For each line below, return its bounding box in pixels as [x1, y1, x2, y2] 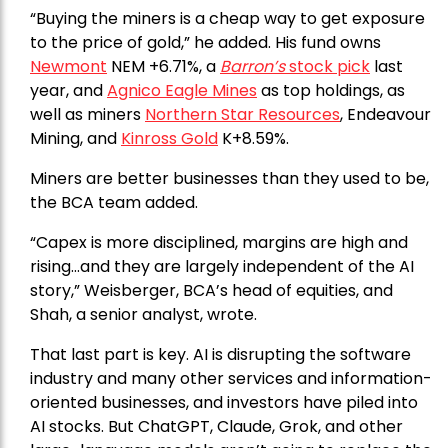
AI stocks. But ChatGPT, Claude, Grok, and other [30, 414, 403, 438]
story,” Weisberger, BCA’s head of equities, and [30, 278, 393, 302]
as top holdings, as [257, 78, 405, 102]
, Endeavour [340, 102, 431, 126]
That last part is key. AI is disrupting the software [30, 342, 411, 366]
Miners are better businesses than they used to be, [30, 166, 429, 190]
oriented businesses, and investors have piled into [30, 390, 418, 414]
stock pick [289, 54, 370, 78]
